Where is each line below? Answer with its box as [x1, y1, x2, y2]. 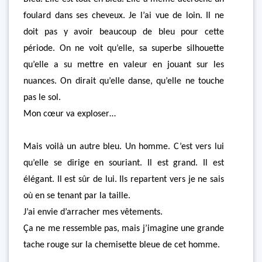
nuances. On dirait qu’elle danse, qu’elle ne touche [23, 77, 224, 86]
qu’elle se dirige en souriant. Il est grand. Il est [23, 158, 224, 168]
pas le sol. [23, 93, 61, 102]
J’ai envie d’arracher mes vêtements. [23, 208, 163, 217]
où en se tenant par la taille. [23, 191, 130, 201]
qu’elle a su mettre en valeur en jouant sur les [23, 60, 224, 70]
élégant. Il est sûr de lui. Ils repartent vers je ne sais [23, 175, 224, 184]
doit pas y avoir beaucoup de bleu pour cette [23, 27, 224, 37]
